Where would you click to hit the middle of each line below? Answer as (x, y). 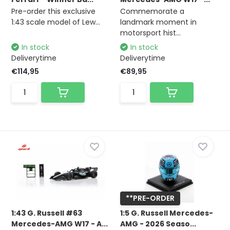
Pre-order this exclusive (54, 11)
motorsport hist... (150, 33)
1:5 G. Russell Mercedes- (167, 213)
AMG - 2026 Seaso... (158, 224)
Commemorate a (152, 11)
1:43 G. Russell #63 (47, 213)
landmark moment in (158, 22)
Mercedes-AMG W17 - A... (60, 224)
